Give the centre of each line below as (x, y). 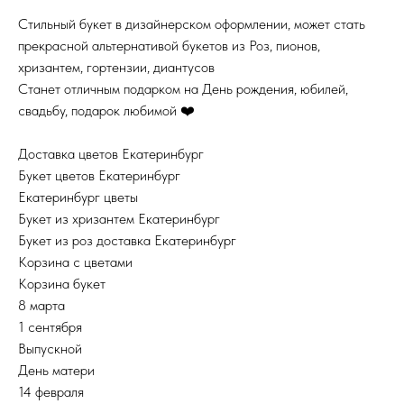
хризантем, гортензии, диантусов (116, 68)
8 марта (41, 306)
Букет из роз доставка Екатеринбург (127, 241)
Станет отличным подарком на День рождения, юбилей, (183, 89)
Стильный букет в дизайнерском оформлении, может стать (192, 24)
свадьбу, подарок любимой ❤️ (106, 111)
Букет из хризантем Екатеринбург (119, 219)
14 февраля (51, 392)
